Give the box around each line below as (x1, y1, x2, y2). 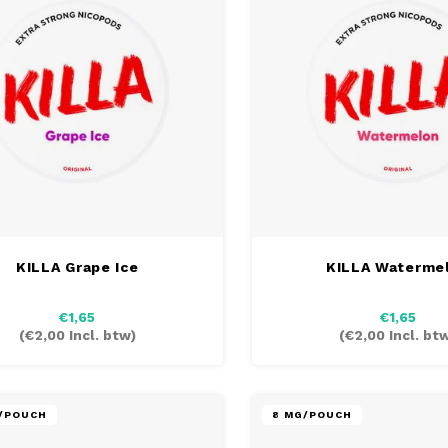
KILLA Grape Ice (15, 258, 139, 275)
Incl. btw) (64, 327, 136, 343)
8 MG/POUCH (272, 408, 353, 420)
